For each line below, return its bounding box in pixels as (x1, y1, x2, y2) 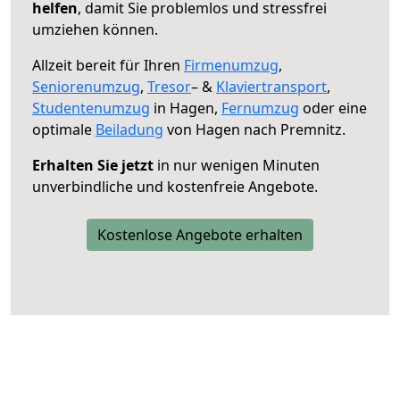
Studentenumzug (32, 97, 150, 118)
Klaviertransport (216, 76, 327, 96)
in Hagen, (150, 97, 221, 118)
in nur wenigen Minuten (154, 154, 320, 175)
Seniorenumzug (32, 76, 140, 96)
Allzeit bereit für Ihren (32, 54, 184, 75)
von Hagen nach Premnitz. (163, 119, 346, 139)
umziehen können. (32, 19, 158, 39)
